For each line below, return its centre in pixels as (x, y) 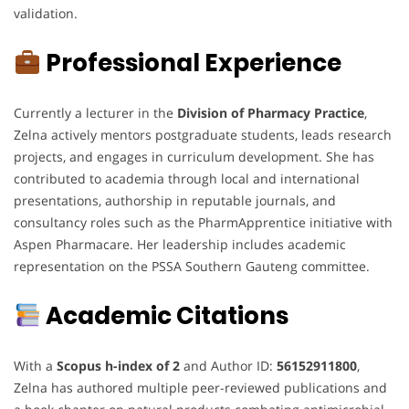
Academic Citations (164, 315)
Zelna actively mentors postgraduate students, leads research (203, 134)
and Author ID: (228, 365)
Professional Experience (191, 63)
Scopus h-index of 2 (118, 365)
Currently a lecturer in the (95, 112)
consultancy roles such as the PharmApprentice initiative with (203, 222)
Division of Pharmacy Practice (271, 112)
